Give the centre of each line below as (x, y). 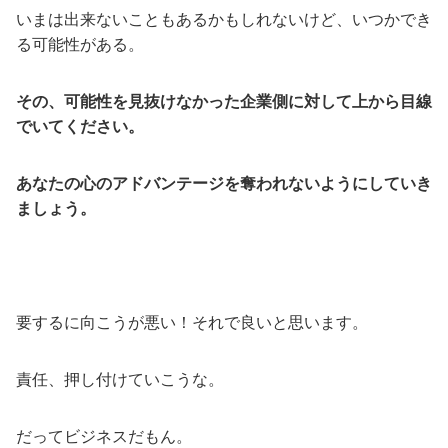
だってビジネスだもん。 (104, 436)
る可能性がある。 (80, 44)
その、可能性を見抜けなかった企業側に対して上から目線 (224, 101)
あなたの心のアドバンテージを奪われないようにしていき (224, 183)
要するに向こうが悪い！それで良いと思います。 (192, 322)
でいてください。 (80, 126)
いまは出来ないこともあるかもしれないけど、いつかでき (224, 19)
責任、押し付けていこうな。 (120, 379)
